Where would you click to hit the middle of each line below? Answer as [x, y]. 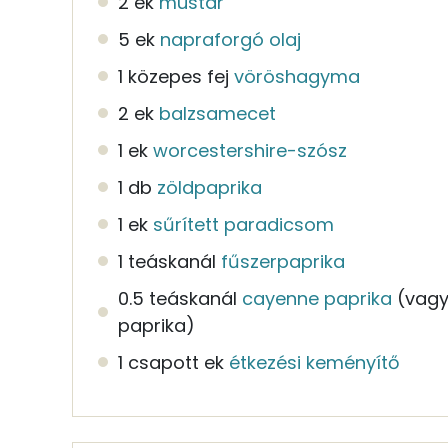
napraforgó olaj [230, 39]
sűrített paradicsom [243, 224]
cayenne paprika [317, 298]
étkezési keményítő [314, 362]
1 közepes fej [173, 76]
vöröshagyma [297, 76]
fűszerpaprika [283, 261]
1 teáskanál [167, 261]
